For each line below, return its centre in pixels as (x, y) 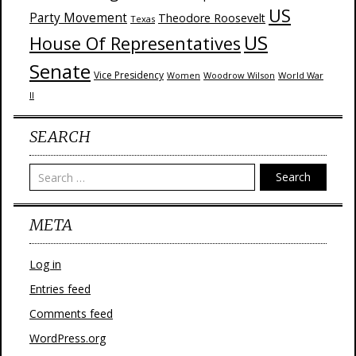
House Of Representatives (135, 43)
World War (301, 75)
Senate (60, 71)
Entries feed (60, 289)
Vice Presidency (129, 75)
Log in (45, 264)
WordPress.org (68, 338)
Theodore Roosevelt (212, 18)
